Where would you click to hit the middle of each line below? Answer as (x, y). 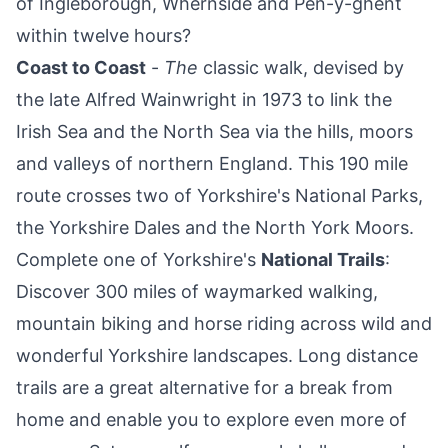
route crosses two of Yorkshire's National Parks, (219, 196)
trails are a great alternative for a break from (204, 388)
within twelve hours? (103, 36)
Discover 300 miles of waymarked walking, (197, 292)
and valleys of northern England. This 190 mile (212, 164)
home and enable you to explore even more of (211, 420)
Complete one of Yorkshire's (138, 260)
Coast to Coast (81, 68)
